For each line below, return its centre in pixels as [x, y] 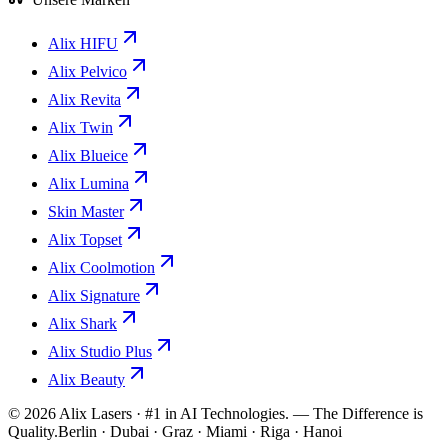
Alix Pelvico [87, 72]
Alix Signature [94, 296]
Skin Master [86, 212]
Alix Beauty [86, 380]
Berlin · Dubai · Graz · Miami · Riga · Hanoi [200, 432]
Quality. [33, 432]
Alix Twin [80, 128]
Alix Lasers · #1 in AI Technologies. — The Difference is [239, 414]
